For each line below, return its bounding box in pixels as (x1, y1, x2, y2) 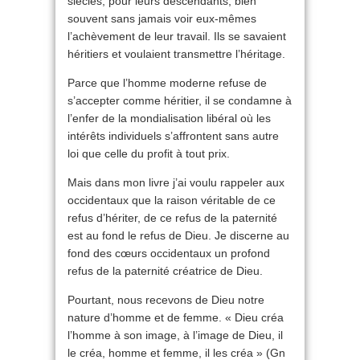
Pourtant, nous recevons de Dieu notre (67, 293, 264, 307)
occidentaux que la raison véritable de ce (67, 194, 276, 207)
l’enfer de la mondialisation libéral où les (67, 112, 271, 125)
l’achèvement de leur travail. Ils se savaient (67, 30, 286, 43)
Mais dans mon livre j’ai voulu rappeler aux (67, 176, 284, 190)
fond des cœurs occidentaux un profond (67, 247, 270, 260)
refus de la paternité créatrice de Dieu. (67, 264, 263, 278)
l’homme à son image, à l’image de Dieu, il (67, 329, 283, 342)
